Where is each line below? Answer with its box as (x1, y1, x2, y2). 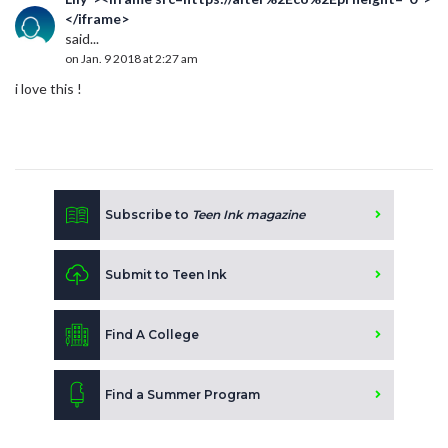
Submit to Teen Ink (105, 266, 227, 282)
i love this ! (15, 79, 82, 97)
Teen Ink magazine (192, 206, 305, 222)
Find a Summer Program (105, 386, 260, 402)
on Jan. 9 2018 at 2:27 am (65, 50, 198, 66)
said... (65, 29, 99, 47)
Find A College (105, 326, 199, 342)
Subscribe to (105, 206, 192, 222)
